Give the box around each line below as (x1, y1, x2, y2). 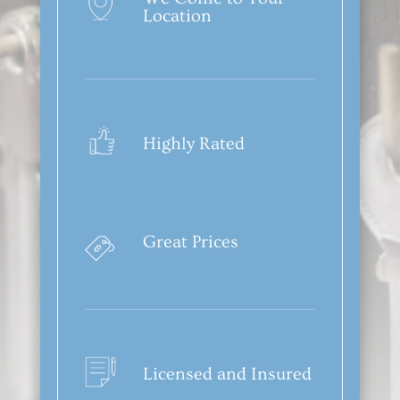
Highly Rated (142, 133, 245, 154)
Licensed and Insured (142, 363, 312, 384)
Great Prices (142, 231, 238, 252)
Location (142, 5, 212, 26)
